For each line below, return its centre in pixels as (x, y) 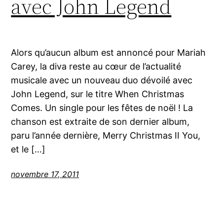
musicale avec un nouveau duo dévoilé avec (102, 80)
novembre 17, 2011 (45, 174)
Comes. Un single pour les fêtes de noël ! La (102, 108)
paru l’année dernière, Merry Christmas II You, (106, 135)
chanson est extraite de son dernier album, (100, 121)
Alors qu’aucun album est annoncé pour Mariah (109, 52)
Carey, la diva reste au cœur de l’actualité (96, 66)
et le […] (28, 149)
